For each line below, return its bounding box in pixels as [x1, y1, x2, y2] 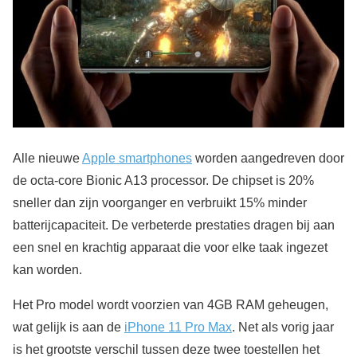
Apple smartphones [82, 151, 192, 165]
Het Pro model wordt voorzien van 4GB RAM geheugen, [13, 297, 328, 312]
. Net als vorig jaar [232, 320, 334, 334]
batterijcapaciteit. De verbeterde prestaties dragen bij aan [13, 218, 335, 232]
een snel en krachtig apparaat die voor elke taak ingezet [13, 240, 328, 254]
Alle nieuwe [13, 151, 82, 165]
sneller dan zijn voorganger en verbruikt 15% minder [13, 195, 307, 210]
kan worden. [13, 262, 82, 277]
